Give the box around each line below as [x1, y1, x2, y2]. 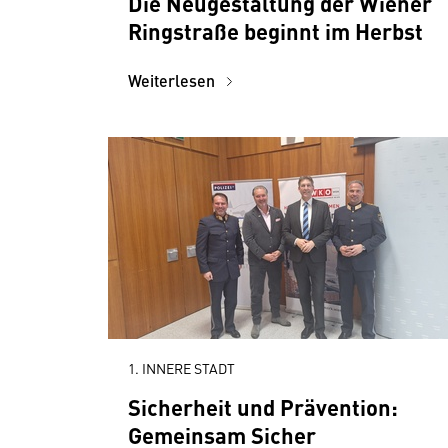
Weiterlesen [128, 69, 219, 92]
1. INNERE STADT [128, 358, 235, 378]
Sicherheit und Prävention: [128, 391, 398, 422]
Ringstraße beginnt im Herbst [128, 15, 423, 46]
